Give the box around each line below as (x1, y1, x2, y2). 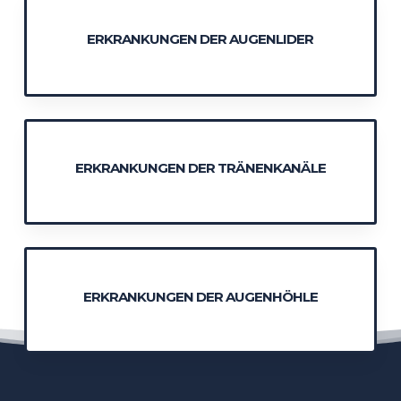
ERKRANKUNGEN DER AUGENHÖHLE (82, 287, 318, 305)
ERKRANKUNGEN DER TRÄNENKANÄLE (74, 158, 326, 176)
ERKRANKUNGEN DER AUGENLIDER (87, 30, 314, 48)
